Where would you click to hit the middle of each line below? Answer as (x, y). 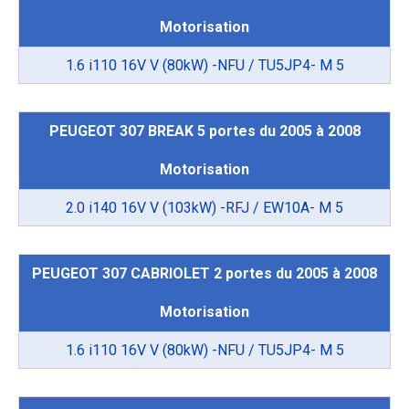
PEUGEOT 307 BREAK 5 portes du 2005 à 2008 (204, 131)
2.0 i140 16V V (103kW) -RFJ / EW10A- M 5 (204, 208)
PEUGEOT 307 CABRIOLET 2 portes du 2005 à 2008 (204, 274)
